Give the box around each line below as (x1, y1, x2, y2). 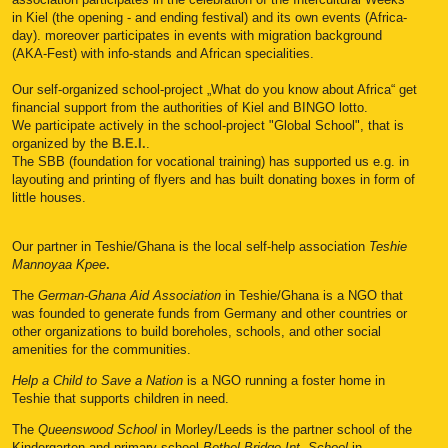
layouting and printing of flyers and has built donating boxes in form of (12, 172, 415, 188)
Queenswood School (38, 422, 157, 438)
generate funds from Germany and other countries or (104, 306, 407, 322)
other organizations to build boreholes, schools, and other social (12, 324, 381, 340)
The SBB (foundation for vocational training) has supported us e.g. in (12, 154, 409, 170)
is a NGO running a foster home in (183, 373, 385, 389)
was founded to (12, 306, 104, 322)
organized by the (12, 136, 112, 152)
